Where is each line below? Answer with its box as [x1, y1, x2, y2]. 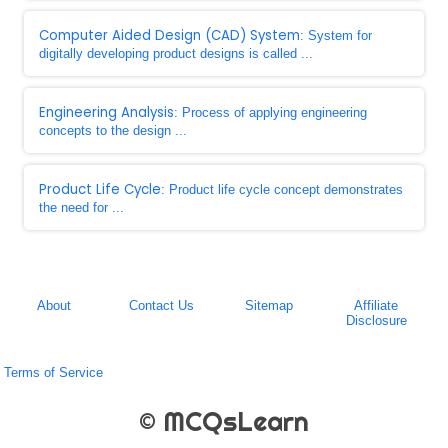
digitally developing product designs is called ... [39, 46, 313, 61]
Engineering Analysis [39, 103, 174, 122]
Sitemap [244, 298, 293, 313]
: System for [300, 28, 372, 43]
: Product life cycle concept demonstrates [161, 182, 403, 197]
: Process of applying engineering [174, 105, 367, 120]
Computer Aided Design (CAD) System [39, 26, 300, 45]
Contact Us [128, 298, 194, 313]
